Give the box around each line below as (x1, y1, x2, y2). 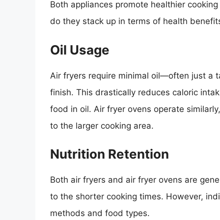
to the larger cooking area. (50, 120, 154, 131)
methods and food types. (50, 208, 150, 219)
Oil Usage (50, 42, 110, 57)
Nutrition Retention (50, 146, 169, 162)
